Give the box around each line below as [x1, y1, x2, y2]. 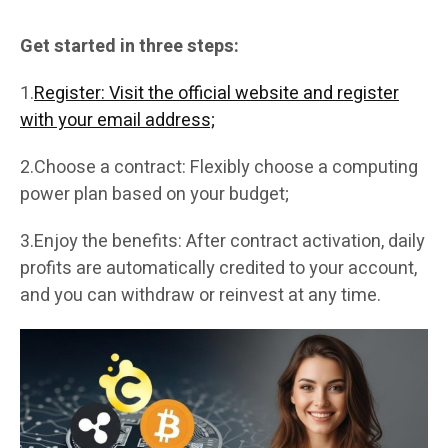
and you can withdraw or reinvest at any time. [20, 281, 381, 309]
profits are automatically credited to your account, [20, 254, 417, 282]
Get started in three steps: [20, 32, 239, 60]
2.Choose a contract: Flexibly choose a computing [20, 153, 418, 181]
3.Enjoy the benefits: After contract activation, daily [20, 227, 425, 255]
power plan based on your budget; [20, 180, 289, 208]
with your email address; [20, 106, 215, 134]
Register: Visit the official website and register [34, 79, 399, 107]
